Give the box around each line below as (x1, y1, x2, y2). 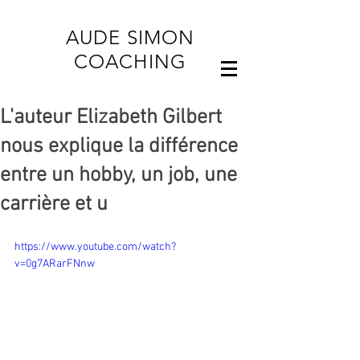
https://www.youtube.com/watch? (14, 240, 176, 254)
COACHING (56, 50, 204, 73)
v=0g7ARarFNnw (14, 257, 95, 271)
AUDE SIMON (65, 26, 195, 49)
